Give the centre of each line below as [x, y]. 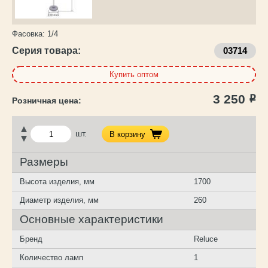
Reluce [206, 239]
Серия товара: [46, 51]
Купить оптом [134, 74]
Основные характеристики [92, 220]
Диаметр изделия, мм [60, 200]
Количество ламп [52, 258]
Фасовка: [28, 33]
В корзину [128, 134]
